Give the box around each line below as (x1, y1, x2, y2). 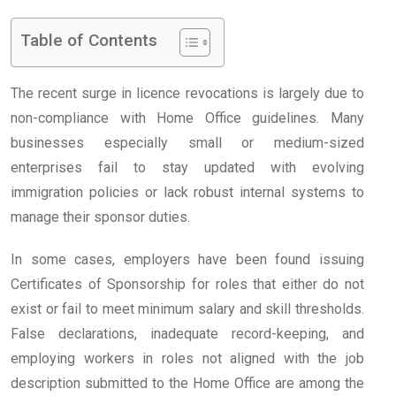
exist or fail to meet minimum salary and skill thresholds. (11, 301, 364, 318)
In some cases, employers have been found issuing (11, 251, 364, 269)
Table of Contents (20, 30, 157, 51)
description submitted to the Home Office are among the (11, 375, 364, 392)
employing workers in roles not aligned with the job (11, 350, 364, 368)
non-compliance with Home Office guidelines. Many (11, 110, 364, 127)
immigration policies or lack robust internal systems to (11, 184, 364, 202)
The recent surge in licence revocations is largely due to (11, 85, 364, 103)
